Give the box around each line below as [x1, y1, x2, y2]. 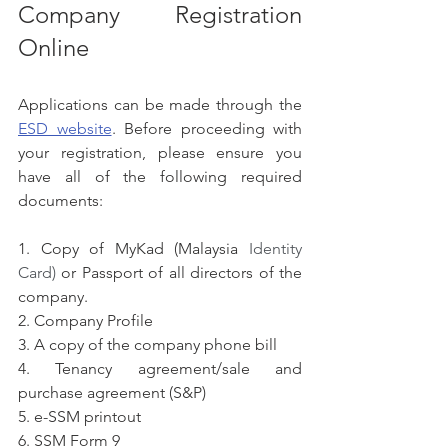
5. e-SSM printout [18, 407, 141, 427]
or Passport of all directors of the [61, 263, 303, 283]
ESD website [18, 119, 112, 139]
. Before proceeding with [111, 119, 302, 139]
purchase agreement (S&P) [18, 383, 206, 403]
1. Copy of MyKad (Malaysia [18, 239, 239, 259]
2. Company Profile [18, 311, 153, 331]
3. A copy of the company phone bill [18, 335, 277, 355]
